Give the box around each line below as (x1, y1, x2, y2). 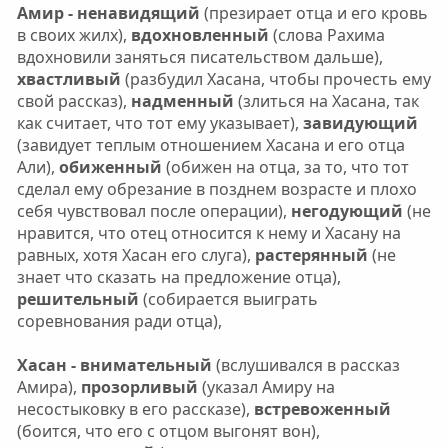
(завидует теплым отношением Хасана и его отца (16, 134, 405, 156)
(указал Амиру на (197, 376, 335, 398)
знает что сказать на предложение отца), (16, 266, 341, 288)
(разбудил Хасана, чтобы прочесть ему (120, 68, 431, 90)
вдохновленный (130, 24, 269, 46)
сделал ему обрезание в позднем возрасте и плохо (16, 178, 417, 200)
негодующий (286, 200, 403, 222)
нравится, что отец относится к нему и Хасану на (16, 222, 401, 244)
